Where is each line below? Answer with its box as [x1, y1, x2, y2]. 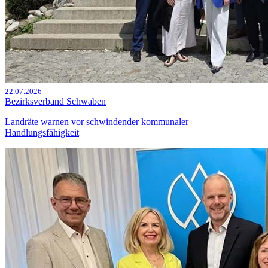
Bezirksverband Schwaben [5, 96, 106, 107]
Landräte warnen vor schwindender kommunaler [5, 117, 188, 127]
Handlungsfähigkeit [5, 127, 79, 138]
